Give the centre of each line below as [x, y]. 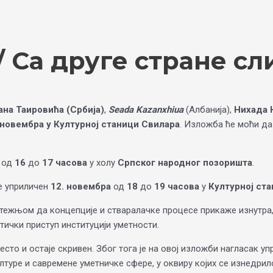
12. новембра [81, 186]
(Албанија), [209, 110]
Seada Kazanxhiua [146, 110]
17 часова [65, 163]
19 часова [177, 186]
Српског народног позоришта [185, 163]
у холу [102, 163]
